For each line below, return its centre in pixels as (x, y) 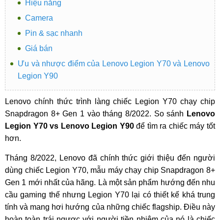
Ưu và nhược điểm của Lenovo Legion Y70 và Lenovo (114, 64)
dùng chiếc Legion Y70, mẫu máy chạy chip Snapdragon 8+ (110, 170)
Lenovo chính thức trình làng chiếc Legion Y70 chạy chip (110, 101)
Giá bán (39, 48)
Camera (39, 18)
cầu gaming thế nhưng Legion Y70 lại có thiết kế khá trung (110, 195)
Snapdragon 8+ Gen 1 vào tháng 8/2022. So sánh (96, 114)
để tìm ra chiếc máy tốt (175, 126)
